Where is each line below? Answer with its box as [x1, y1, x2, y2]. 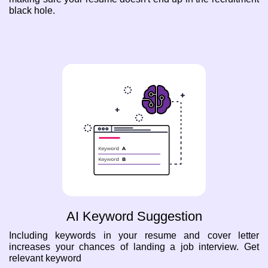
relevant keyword [9, 253, 81, 264]
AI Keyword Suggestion [66, 209, 202, 224]
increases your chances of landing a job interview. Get [9, 242, 259, 252]
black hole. [9, 5, 55, 16]
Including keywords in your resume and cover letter [9, 230, 259, 241]
